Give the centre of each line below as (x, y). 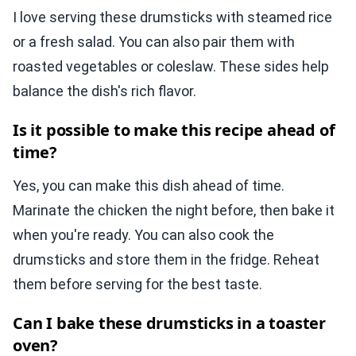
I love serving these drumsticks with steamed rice (172, 17)
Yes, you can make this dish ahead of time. (149, 186)
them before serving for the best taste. (137, 284)
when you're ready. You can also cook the (143, 235)
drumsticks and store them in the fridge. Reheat (166, 260)
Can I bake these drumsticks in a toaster (169, 323)
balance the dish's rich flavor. (104, 91)
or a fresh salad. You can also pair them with (154, 42)
